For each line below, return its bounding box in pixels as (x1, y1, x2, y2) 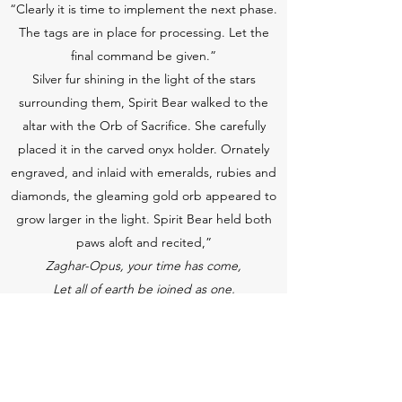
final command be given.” (71, 48, 216, 64)
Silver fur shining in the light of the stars (31, 71, 256, 87)
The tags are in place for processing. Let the (18, 24, 269, 40)
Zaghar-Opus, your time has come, (46, 258, 241, 274)
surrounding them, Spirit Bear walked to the (19, 94, 268, 110)
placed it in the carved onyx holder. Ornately (18, 141, 269, 157)
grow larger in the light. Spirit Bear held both (15, 211, 272, 227)
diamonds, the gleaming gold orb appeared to (11, 188, 276, 204)
